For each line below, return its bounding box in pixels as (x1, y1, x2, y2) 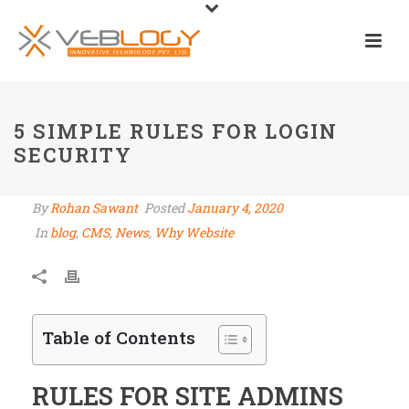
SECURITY (14, 142, 132, 168)
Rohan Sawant (50, 199, 138, 216)
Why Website (154, 224, 234, 241)
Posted (142, 199, 187, 216)
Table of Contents (42, 326, 195, 350)
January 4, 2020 (187, 199, 283, 216)
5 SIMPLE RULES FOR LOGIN (14, 118, 338, 144)
